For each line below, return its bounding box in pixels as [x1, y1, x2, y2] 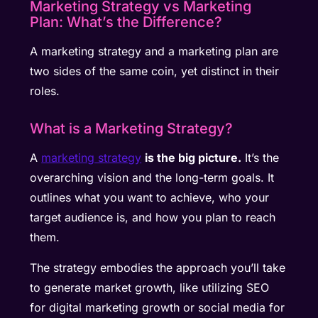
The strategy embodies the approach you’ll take [30, 260, 286, 275]
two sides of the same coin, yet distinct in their [30, 64, 280, 79]
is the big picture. [145, 150, 242, 165]
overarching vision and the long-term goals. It [30, 170, 275, 185]
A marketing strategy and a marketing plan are [30, 44, 279, 59]
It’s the [241, 150, 280, 165]
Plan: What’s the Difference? [30, 13, 223, 31]
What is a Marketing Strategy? [30, 120, 234, 138]
